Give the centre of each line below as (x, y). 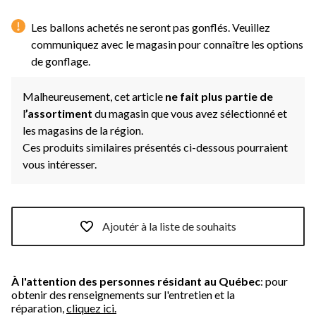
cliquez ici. (91, 308)
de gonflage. (61, 61)
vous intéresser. (60, 164)
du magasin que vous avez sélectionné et (191, 113)
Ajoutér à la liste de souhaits (169, 226)
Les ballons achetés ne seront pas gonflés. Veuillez (151, 27)
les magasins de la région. (83, 130)
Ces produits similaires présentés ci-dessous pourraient (155, 147)
